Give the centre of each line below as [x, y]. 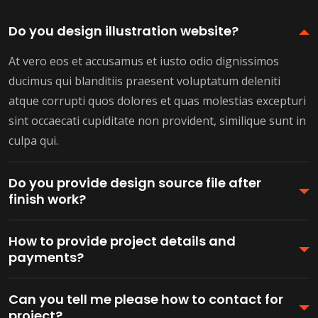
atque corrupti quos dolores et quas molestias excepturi [157, 101]
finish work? [47, 199]
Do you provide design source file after [135, 183]
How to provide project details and [122, 241]
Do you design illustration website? [124, 31]
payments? [46, 257]
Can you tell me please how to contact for [146, 299]
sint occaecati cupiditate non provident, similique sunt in [157, 121]
